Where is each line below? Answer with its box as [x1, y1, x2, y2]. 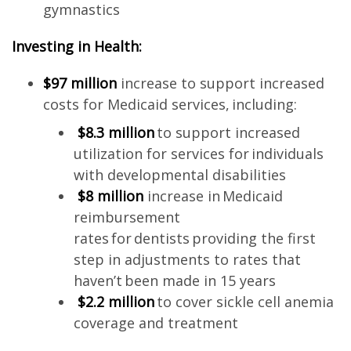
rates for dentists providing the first [74, 229, 317, 248]
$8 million [78, 186, 144, 205]
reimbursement [74, 208, 181, 226]
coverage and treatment [74, 313, 243, 332]
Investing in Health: [12, 37, 146, 56]
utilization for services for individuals [74, 144, 324, 163]
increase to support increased [116, 74, 324, 92]
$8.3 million [78, 123, 155, 142]
